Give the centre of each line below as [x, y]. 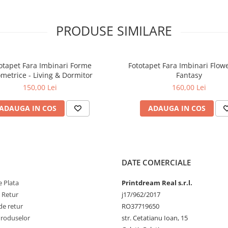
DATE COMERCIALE [156, 163]
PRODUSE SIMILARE [114, 31]
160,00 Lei [189, 88]
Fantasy [189, 75]
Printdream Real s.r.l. [157, 183]
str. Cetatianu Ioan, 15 [155, 218]
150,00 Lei [40, 88]
